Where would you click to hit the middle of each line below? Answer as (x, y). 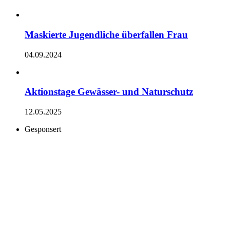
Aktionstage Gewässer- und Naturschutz (109, 92)
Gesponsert (43, 129)
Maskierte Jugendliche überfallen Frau (106, 34)
